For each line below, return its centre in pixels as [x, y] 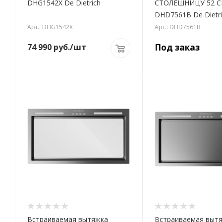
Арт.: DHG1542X [50, 27]
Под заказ [177, 48]
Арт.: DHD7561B [177, 27]
